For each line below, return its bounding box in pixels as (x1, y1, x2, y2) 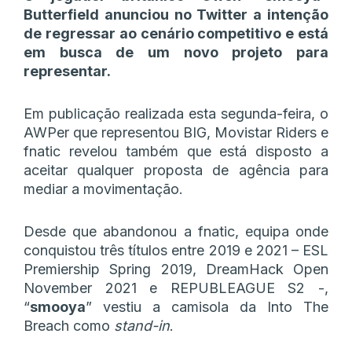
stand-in (114, 317, 170, 334)
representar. (24, 62, 111, 79)
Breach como (24, 317, 114, 334)
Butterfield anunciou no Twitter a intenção (24, 5, 328, 23)
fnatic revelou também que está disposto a (24, 142, 328, 159)
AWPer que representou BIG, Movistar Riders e (24, 123, 328, 141)
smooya (30, 298, 86, 315)
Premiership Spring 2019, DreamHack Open (24, 260, 328, 277)
